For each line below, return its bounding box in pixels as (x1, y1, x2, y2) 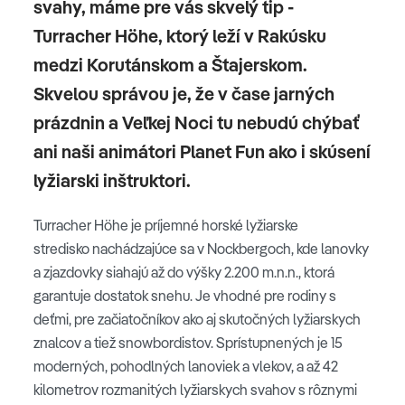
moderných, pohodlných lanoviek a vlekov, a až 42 (33, 357, 338, 375)
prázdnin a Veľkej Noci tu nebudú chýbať (33, 111, 359, 134)
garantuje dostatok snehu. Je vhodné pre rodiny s (33, 287, 336, 305)
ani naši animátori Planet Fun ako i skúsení (33, 140, 371, 163)
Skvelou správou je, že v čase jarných (33, 82, 334, 105)
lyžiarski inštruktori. (33, 169, 191, 192)
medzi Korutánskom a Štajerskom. (33, 53, 307, 76)
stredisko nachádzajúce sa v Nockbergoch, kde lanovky (33, 240, 369, 258)
